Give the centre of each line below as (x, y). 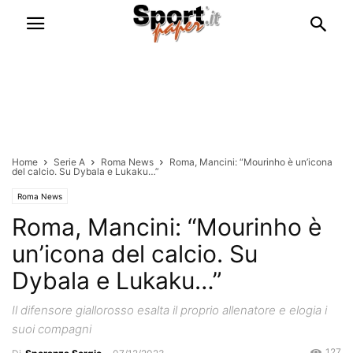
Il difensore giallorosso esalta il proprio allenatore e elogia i (169, 310)
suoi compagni (52, 329)
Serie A (69, 162)
